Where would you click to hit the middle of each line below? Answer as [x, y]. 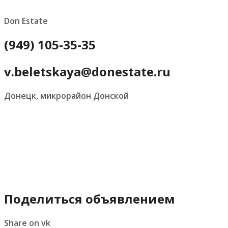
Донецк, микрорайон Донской [66, 96]
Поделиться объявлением [90, 199]
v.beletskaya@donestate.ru [87, 72]
